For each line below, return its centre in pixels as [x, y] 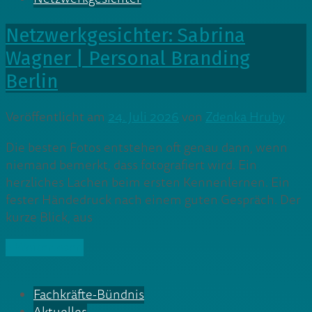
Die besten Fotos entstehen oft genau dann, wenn [147, 148]
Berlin [32, 81]
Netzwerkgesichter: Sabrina [125, 36]
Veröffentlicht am [57, 118]
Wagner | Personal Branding [128, 58]
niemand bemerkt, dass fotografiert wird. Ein [131, 165]
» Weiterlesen [45, 247]
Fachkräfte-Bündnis [89, 295]
